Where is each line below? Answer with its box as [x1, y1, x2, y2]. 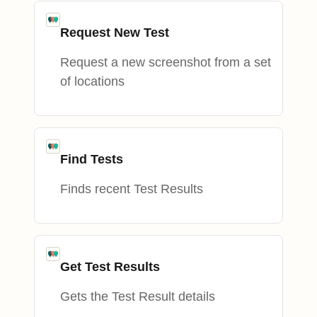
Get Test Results [60, 259, 160, 274]
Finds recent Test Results [60, 181, 203, 196]
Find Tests [60, 151, 123, 166]
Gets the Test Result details [60, 289, 215, 304]
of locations [60, 74, 125, 88]
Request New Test [60, 25, 169, 40]
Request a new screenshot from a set [60, 54, 271, 69]
